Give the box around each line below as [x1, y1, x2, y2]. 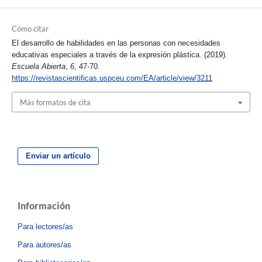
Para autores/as [18, 240, 71, 249]
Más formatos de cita [19, 97, 91, 107]
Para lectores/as [18, 222, 73, 231]
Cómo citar [11, 24, 49, 34]
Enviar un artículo [26, 151, 91, 160]
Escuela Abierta [11, 62, 65, 71]
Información [18, 199, 70, 211]
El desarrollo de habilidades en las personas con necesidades [11, 39, 220, 48]
